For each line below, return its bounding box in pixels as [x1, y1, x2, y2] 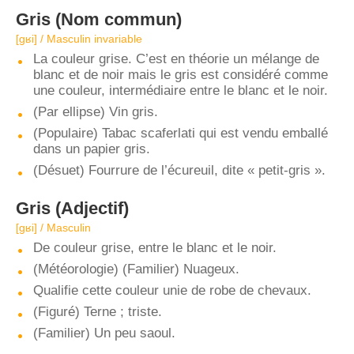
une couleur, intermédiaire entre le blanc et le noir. [33, 83, 328, 98]
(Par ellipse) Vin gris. [33, 104, 158, 119]
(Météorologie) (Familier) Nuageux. [33, 262, 239, 277]
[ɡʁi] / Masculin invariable [16, 32, 142, 45]
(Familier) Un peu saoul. [33, 326, 175, 341]
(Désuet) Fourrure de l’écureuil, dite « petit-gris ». [33, 163, 326, 178]
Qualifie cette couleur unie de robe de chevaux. [33, 283, 311, 298]
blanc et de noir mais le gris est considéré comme [33, 67, 328, 82]
